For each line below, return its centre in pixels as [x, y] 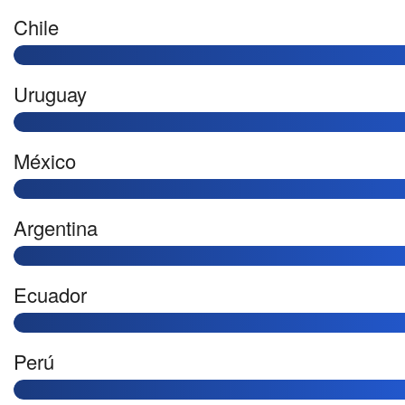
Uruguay [50, 94]
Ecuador [50, 294]
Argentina [56, 227]
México [45, 160]
